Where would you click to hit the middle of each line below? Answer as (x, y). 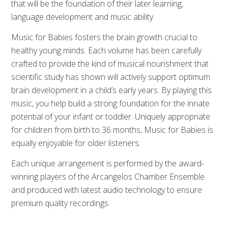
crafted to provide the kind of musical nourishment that (110, 64)
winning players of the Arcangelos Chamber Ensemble (108, 177)
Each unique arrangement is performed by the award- (108, 164)
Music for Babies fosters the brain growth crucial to (105, 37)
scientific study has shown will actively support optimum (111, 77)
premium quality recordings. (61, 203)
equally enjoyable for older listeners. (76, 143)
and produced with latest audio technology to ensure (107, 190)
